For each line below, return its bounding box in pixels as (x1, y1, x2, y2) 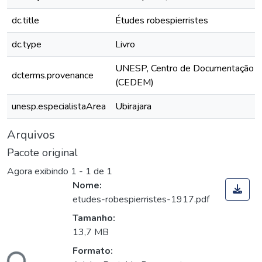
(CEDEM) (115, 76, 154, 89)
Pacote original (7, 146, 78, 160)
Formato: (73, 244, 113, 258)
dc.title (12, 14, 39, 27)
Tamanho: (73, 212, 115, 225)
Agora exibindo (7, 165, 71, 178)
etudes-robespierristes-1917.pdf (73, 193, 209, 206)
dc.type (12, 38, 42, 51)
